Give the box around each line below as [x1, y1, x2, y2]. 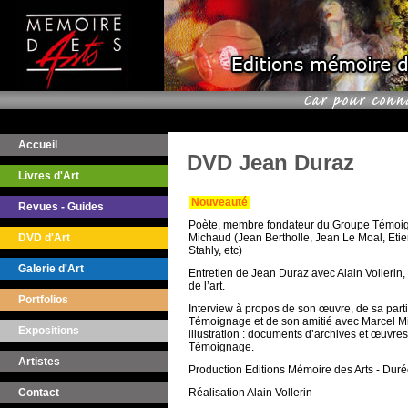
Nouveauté [191, 196, 250, 209]
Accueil [18, 138, 57, 151]
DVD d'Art [18, 231, 70, 244]
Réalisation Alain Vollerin [189, 385, 312, 399]
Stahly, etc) [189, 244, 242, 258]
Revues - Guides [18, 200, 104, 213]
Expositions [18, 324, 79, 337]
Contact [18, 386, 59, 399]
